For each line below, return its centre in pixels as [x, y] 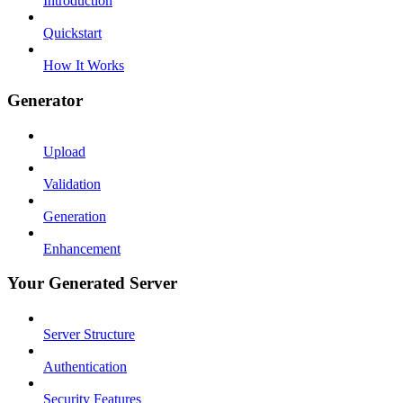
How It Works [84, 66]
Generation [75, 216]
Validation [72, 184]
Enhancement [82, 248]
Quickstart [72, 33]
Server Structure [89, 335]
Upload [64, 151]
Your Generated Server [92, 283]
